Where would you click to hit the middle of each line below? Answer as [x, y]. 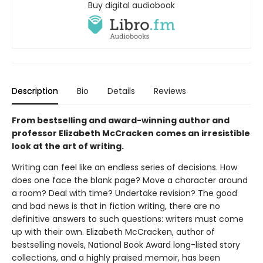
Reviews [170, 91]
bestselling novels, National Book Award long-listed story [126, 245]
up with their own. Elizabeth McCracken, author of [113, 232]
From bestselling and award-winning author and [121, 121]
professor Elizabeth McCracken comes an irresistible [131, 134]
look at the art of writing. [68, 146]
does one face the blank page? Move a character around [130, 181]
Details [121, 91]
